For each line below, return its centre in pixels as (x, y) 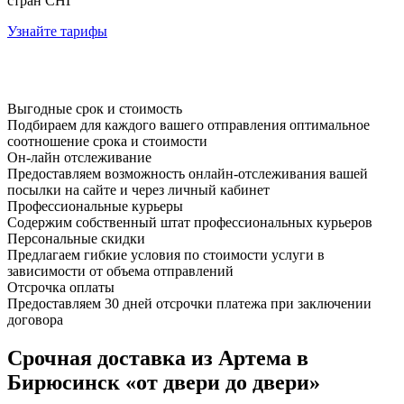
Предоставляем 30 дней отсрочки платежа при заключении (189, 303)
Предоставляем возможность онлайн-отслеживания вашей (188, 173)
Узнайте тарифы (57, 31)
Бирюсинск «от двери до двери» (164, 382)
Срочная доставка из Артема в (158, 358)
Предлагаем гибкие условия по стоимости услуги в (166, 254)
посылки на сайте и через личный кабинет (138, 189)
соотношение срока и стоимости (107, 141)
